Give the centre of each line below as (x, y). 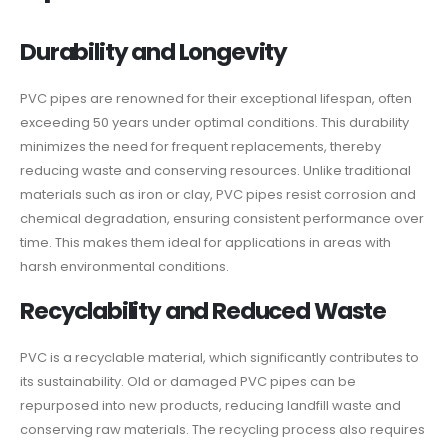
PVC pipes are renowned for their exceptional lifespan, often (216, 98)
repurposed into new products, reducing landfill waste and (210, 406)
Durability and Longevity (154, 51)
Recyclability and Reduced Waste (203, 311)
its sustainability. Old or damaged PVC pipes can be (188, 382)
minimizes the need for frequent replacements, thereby (200, 146)
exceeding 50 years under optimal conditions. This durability (214, 122)
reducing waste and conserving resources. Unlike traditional (215, 170)
